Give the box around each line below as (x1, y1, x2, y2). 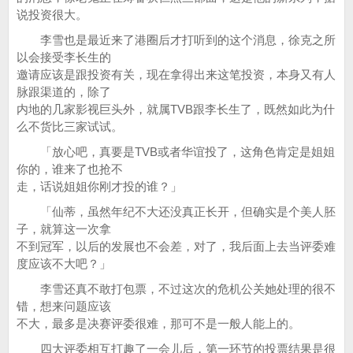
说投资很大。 (17, 8, 87, 21)
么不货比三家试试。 (17, 120, 123, 133)
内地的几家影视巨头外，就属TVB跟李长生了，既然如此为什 (17, 102, 335, 116)
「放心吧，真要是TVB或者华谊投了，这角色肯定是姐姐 (17, 145, 335, 158)
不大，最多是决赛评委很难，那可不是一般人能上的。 (17, 317, 300, 330)
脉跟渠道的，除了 (17, 85, 111, 98)
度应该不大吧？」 (17, 257, 111, 270)
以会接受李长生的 (17, 50, 111, 64)
